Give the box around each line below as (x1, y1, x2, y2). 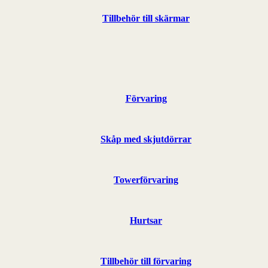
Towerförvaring (114, 174, 178, 185)
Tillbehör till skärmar (102, 13, 190, 23)
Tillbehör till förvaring (100, 255, 191, 266)
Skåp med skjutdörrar (100, 133, 191, 144)
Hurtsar (130, 215, 162, 226)
